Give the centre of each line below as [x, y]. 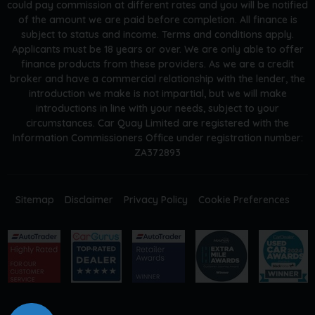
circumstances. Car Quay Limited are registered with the [157, 123]
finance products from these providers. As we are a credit [157, 64]
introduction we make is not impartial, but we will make [157, 93]
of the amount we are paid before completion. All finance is [157, 19]
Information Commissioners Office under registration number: [157, 137]
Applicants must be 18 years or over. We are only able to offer [157, 49]
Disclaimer [89, 199]
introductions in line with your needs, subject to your [157, 108]
